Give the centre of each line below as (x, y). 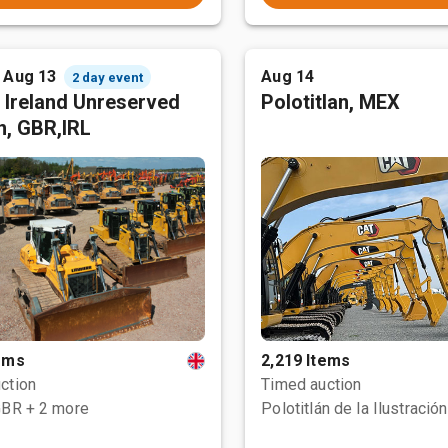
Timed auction (311, 384)
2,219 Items (305, 360)
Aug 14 (288, 76)
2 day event (108, 77)
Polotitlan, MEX (331, 102)
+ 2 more (57, 408)
